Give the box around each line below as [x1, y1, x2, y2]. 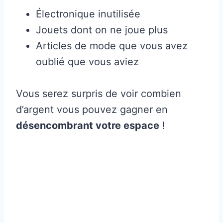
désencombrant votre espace [16, 119, 159, 131]
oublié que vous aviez [36, 55, 139, 68]
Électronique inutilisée [36, 7, 140, 20]
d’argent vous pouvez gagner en [16, 103, 168, 115]
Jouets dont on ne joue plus [36, 23, 168, 36]
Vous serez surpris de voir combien [16, 87, 181, 100]
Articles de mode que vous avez [36, 39, 188, 52]
